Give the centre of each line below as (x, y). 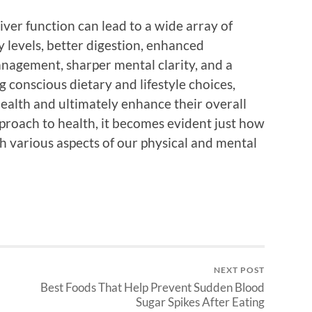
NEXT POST (239, 270)
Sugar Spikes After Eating (200, 302)
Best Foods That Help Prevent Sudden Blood (153, 288)
